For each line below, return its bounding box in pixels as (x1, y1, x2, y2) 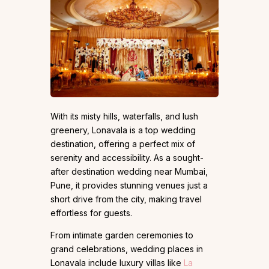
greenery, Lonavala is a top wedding (50, 125, 196, 135)
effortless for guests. (50, 208, 132, 218)
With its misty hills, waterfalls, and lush (50, 111, 198, 121)
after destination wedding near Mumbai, (50, 166, 208, 177)
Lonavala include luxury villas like (50, 258, 184, 268)
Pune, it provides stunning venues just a (50, 180, 208, 190)
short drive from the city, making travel (50, 194, 202, 204)
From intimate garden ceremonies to (50, 230, 193, 240)
